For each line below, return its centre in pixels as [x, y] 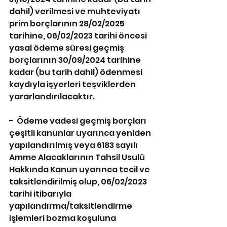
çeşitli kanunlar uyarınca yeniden [81, 133]
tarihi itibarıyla [41, 194]
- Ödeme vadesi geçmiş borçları [79, 121]
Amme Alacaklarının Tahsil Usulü [78, 157]
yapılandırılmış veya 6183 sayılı [74, 145]
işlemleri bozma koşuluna [63, 218]
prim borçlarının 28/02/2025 [68, 24]
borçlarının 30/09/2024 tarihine [76, 60]
